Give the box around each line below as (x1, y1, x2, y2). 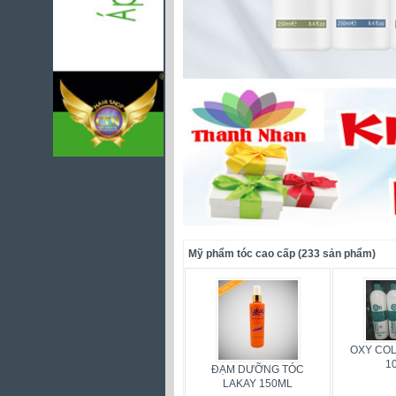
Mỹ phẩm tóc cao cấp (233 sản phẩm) (188, 247, 376, 260)
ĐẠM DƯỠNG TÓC (211, 363, 304, 376)
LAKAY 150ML (223, 377, 293, 390)
